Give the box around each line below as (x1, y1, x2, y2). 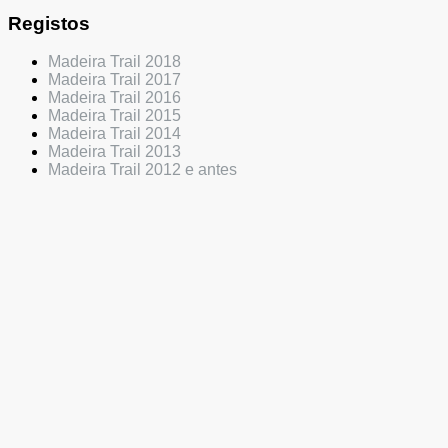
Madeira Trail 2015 (48, 107, 181, 125)
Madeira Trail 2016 (48, 89, 181, 107)
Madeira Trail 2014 (48, 125, 181, 143)
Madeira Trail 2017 (48, 71, 181, 89)
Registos (8, 12, 90, 34)
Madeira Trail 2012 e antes (48, 161, 237, 179)
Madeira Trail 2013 (48, 143, 181, 161)
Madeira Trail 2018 (48, 53, 181, 71)
